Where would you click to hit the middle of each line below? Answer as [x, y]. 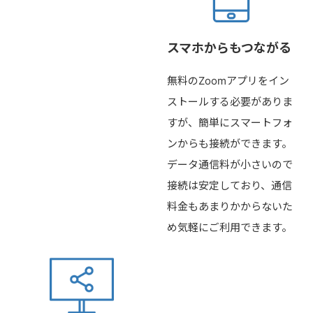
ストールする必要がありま [230, 101]
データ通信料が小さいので [230, 164]
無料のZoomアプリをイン [228, 80]
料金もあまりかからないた [230, 206]
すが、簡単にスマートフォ [230, 122]
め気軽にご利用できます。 [230, 227]
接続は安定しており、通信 [230, 185]
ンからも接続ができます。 [230, 143]
